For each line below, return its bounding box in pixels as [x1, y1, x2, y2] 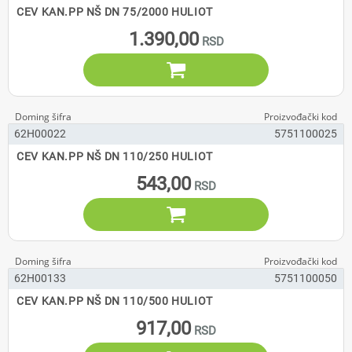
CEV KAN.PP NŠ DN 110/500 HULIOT [16, 295, 213, 307]
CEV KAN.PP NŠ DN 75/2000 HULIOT [16, 5, 213, 18]
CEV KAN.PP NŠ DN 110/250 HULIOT [16, 150, 213, 163]
